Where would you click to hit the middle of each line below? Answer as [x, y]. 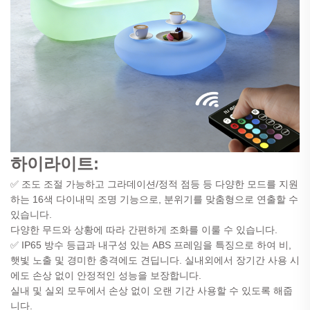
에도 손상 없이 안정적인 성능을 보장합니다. [106, 275]
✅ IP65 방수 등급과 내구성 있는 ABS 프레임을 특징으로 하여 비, [151, 245]
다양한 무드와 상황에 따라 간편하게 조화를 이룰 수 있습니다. [144, 229]
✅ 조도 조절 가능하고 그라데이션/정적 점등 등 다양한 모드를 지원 [154, 184]
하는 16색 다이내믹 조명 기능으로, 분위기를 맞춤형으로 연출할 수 [154, 199]
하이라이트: [55, 163]
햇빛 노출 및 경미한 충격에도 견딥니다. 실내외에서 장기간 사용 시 [155, 260]
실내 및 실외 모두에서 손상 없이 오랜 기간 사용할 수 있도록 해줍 [152, 290]
